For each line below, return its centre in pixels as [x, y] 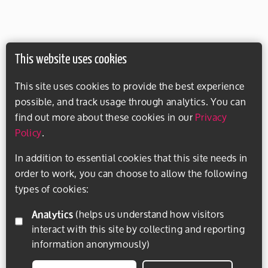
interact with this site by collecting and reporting [138, 229]
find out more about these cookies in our [105, 117]
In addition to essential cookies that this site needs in [131, 158]
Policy [28, 133]
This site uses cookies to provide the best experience [130, 86]
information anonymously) [91, 244]
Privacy [211, 117]
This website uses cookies [71, 60]
